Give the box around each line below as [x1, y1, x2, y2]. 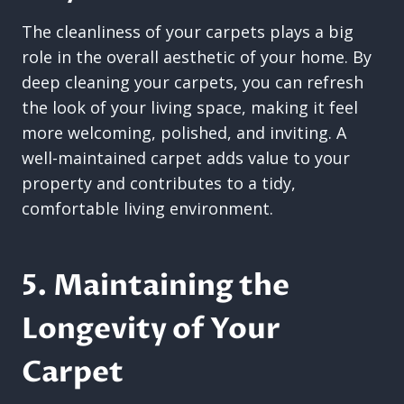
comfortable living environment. [22, 197, 273, 219]
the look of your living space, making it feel [22, 96, 358, 118]
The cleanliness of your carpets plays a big [22, 21, 353, 42]
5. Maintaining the [22, 266, 289, 306]
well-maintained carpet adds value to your [22, 147, 350, 169]
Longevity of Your [22, 309, 280, 349]
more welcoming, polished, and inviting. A [22, 122, 346, 143]
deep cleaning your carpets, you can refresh [22, 71, 363, 93]
